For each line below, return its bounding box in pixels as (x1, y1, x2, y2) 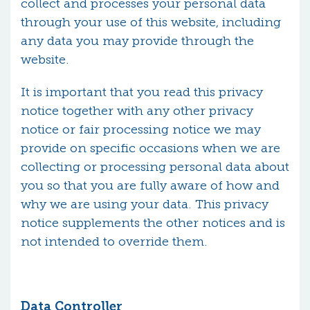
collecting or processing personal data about (21, 159, 289, 174)
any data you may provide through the (21, 33, 254, 48)
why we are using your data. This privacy (21, 197, 268, 212)
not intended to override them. (21, 234, 208, 249)
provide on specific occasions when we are (21, 140, 280, 156)
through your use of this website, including (21, 15, 281, 30)
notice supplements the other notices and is (21, 215, 285, 230)
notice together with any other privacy (21, 103, 253, 118)
